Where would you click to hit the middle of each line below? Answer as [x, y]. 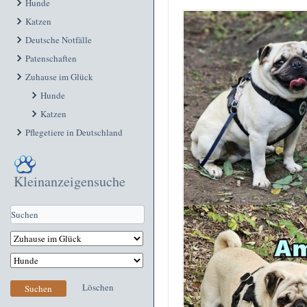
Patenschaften [51, 58]
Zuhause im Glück [59, 77]
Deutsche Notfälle [59, 40]
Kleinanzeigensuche [70, 181]
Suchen [38, 289]
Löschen [98, 287]
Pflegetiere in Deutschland [74, 132]
